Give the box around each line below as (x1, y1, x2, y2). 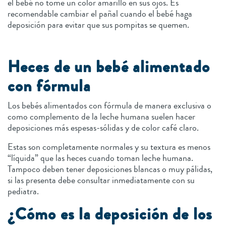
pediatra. (8, 184, 41, 198)
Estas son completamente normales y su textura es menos (8, 140, 210, 153)
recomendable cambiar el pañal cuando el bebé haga (8, 7, 192, 20)
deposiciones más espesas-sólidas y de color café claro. (8, 121, 203, 134)
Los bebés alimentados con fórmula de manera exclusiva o (8, 98, 211, 112)
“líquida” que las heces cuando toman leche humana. (8, 151, 193, 164)
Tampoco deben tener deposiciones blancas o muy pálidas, (8, 162, 212, 176)
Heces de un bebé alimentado (8, 55, 210, 79)
